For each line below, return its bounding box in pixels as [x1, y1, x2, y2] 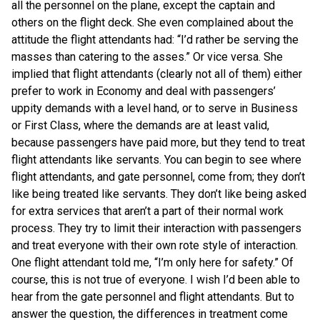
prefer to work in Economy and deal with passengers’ [11, 84, 276, 98]
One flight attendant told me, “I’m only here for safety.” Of [11, 255, 294, 269]
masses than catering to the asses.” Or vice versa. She [11, 49, 283, 64]
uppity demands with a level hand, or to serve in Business [11, 101, 298, 115]
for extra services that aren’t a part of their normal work [11, 204, 284, 218]
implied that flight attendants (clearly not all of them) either [11, 66, 302, 81]
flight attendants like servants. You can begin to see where [11, 152, 301, 166]
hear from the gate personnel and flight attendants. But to [11, 289, 294, 304]
